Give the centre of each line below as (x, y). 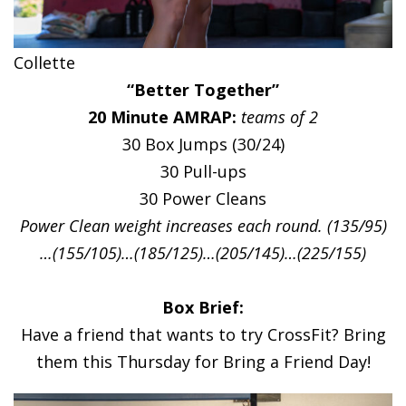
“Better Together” (203, 89)
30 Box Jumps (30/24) (203, 144)
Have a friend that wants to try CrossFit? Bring (203, 334)
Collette (44, 62)
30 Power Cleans (203, 198)
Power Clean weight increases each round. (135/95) (203, 225)
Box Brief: (203, 307)
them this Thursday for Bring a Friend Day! (203, 361)
